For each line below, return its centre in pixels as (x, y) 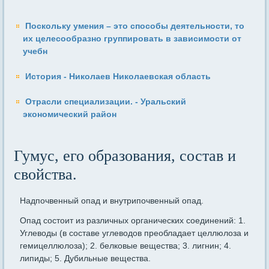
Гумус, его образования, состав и (125, 156)
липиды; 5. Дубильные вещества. (86, 258)
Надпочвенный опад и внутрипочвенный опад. (112, 201)
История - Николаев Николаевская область (118, 77)
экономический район (70, 114)
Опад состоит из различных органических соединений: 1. (133, 221)
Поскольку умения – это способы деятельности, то (135, 26)
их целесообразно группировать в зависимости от (132, 39)
